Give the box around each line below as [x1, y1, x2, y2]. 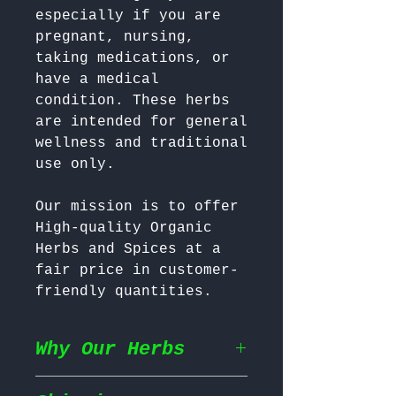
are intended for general [35, 114, 247, 131]
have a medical [35, 72, 159, 88]
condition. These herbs [35, 93, 230, 110]
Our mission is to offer [35, 199, 239, 216]
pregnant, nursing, [35, 29, 194, 46]
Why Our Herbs [35, 339, 185, 362]
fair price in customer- [35, 263, 239, 279]
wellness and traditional [35, 135, 247, 152]
